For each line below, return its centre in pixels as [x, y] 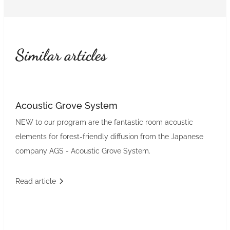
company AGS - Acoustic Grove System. [83, 151]
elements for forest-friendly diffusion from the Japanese [109, 136]
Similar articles [61, 55]
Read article [35, 181]
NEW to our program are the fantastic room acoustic [104, 122]
